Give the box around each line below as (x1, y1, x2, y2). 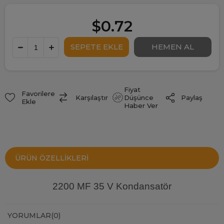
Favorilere (21, 89, 55, 98)
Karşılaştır (75, 93, 108, 102)
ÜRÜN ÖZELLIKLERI (15, 153, 88, 163)
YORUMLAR (7, 211, 51, 220)
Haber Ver (123, 101, 158, 110)
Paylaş (180, 93, 202, 102)
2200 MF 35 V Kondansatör (52, 181, 171, 192)
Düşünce (123, 93, 153, 102)
